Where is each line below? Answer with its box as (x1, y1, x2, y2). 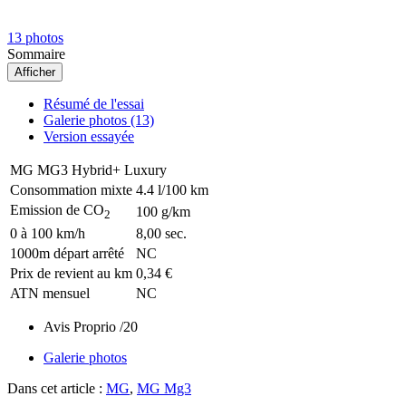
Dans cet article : (7, 381, 106, 397)
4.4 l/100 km (136, 182, 208, 198)
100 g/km (136, 204, 190, 220)
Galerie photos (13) (43, 112, 154, 129)
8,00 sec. (136, 226, 187, 242)
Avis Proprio (43, 319, 120, 335)
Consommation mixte (10, 182, 132, 198)
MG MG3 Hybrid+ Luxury (10, 162, 167, 179)
